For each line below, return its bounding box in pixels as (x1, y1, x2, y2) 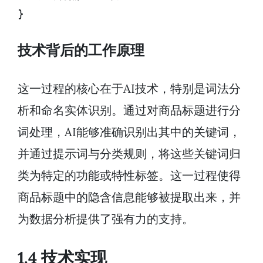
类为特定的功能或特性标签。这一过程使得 (18, 168, 241, 183)
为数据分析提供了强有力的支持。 (18, 211, 194, 227)
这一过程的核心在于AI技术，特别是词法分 (18, 81, 241, 96)
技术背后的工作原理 (18, 41, 144, 60)
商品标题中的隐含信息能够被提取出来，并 (18, 190, 241, 205)
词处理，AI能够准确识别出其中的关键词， (18, 124, 241, 140)
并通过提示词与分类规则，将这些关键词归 (18, 146, 241, 161)
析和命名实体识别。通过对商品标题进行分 (18, 103, 241, 118)
